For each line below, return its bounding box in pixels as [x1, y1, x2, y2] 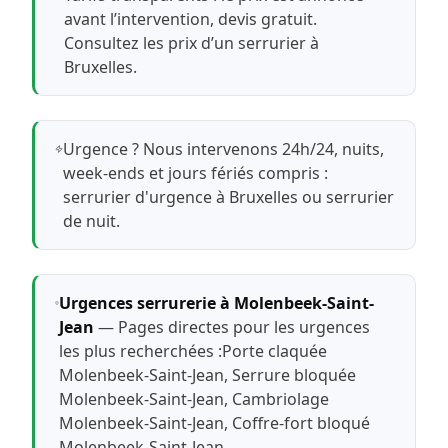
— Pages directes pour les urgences [94, 315, 371, 338]
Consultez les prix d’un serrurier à [63, 31, 319, 54]
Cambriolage [232, 387, 330, 410]
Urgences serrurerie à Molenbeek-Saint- [59, 291, 375, 314]
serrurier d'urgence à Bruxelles [63, 185, 299, 208]
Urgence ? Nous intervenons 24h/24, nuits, [63, 137, 385, 160]
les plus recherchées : [59, 339, 223, 362]
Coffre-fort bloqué [232, 411, 371, 434]
